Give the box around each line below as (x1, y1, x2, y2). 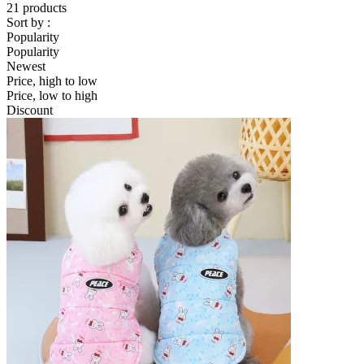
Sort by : (6, 15, 50, 29)
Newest (6, 58, 45, 73)
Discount (6, 102, 53, 117)
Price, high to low (6, 73, 97, 88)
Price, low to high (6, 88, 97, 102)
